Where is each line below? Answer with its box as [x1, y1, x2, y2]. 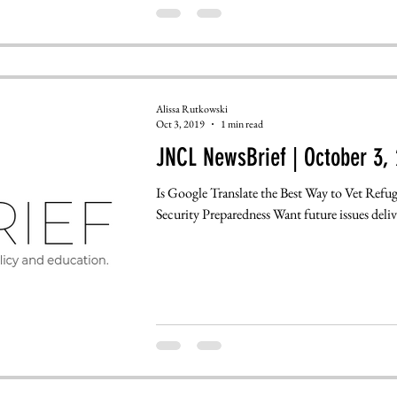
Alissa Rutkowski [155, 101, 228, 116]
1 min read [220, 117, 263, 132]
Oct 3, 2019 [155, 117, 205, 132]
